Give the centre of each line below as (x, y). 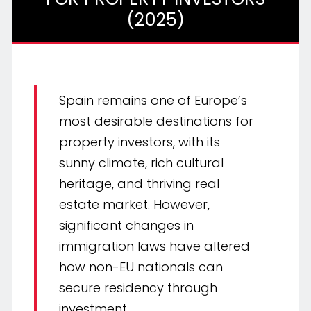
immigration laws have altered (155, 246)
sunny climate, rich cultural (142, 162)
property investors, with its (140, 142)
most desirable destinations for (157, 121)
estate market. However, (135, 204)
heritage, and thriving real (140, 183)
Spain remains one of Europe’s (153, 100)
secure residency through (138, 287)
